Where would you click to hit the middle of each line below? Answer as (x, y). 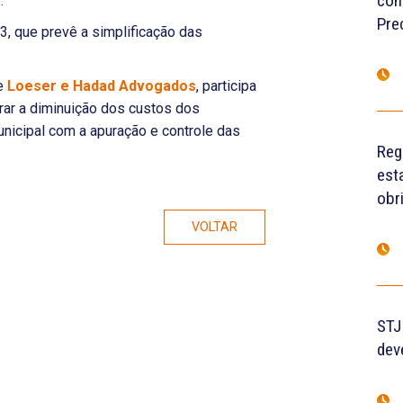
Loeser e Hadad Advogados (102, 86)
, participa (226, 86)
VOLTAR (215, 227)
